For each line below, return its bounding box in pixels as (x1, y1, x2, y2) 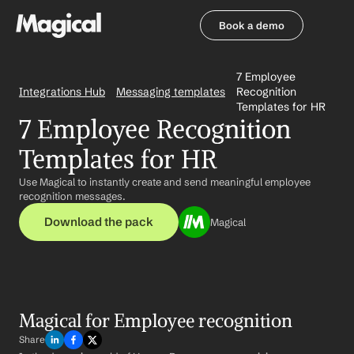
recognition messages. (19, 190, 126, 202)
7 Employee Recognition (19, 114, 291, 145)
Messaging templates (116, 85, 225, 99)
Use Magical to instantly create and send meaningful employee (19, 175, 311, 188)
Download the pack (44, 214, 153, 229)
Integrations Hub (19, 85, 105, 99)
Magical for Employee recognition (19, 309, 292, 332)
